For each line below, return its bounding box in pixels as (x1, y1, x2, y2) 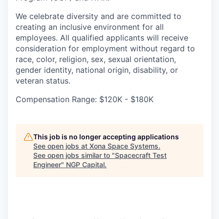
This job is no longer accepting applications (33, 132, 179, 141)
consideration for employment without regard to (16, 44, 195, 54)
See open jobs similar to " (33, 151, 115, 160)
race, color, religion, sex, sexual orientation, (16, 54, 176, 65)
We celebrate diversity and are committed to (16, 11, 181, 22)
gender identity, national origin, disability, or (16, 65, 178, 75)
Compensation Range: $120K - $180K (16, 94, 153, 105)
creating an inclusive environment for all (16, 22, 164, 32)
